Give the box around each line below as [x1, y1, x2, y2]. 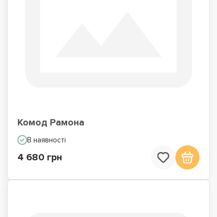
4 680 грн [17, 152, 62, 163]
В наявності [27, 136, 66, 144]
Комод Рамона [17, 117, 84, 128]
